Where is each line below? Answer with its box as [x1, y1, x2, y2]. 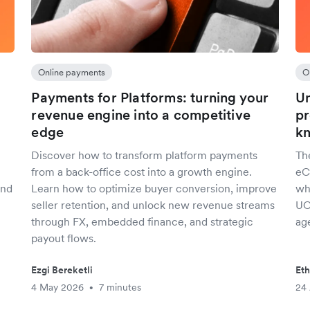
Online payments [38, 66, 106, 78]
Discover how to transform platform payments [31, 148, 258, 162]
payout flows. [31, 231, 97, 245]
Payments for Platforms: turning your [31, 89, 269, 107]
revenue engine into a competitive [31, 106, 250, 124]
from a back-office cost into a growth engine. [31, 165, 253, 179]
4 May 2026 [31, 281, 84, 293]
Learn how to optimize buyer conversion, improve [31, 181, 277, 195]
